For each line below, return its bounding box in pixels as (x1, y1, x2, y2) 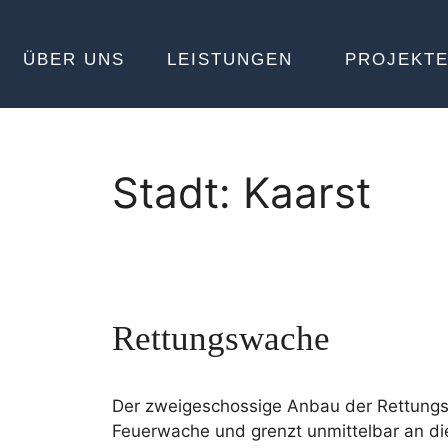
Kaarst (243, 167, 371, 218)
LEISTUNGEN (167, 49, 293, 69)
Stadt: (112, 167, 243, 218)
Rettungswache (112, 319, 330, 358)
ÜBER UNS (23, 49, 125, 69)
